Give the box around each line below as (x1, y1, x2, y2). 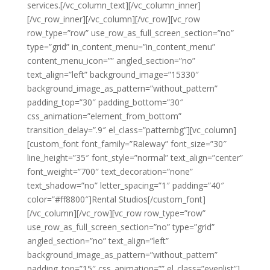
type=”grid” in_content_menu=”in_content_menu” (27, 41, 215, 52)
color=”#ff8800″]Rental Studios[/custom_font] (27, 193, 206, 205)
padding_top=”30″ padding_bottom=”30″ (27, 96, 183, 108)
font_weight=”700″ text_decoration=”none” (27, 166, 193, 177)
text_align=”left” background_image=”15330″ (27, 69, 199, 80)
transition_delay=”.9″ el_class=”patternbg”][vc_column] (27, 124, 236, 136)
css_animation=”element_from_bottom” (27, 110, 181, 122)
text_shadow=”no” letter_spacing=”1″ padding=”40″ (27, 180, 224, 191)
